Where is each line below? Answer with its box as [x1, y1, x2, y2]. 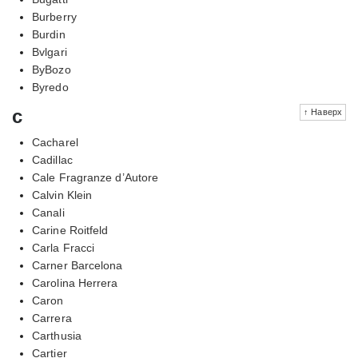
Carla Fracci [32, 241, 95, 254]
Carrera [32, 311, 72, 324]
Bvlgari [32, 45, 67, 58]
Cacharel [32, 135, 78, 149]
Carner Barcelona [32, 258, 123, 272]
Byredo [32, 80, 69, 93]
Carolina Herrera [32, 276, 118, 289]
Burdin [32, 27, 66, 41]
